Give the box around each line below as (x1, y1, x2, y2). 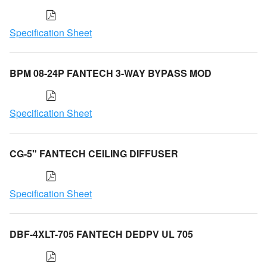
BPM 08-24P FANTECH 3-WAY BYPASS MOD (10, 66, 212, 80)
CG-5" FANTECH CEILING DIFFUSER (10, 146, 178, 160)
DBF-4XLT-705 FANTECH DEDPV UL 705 (10, 226, 193, 241)
